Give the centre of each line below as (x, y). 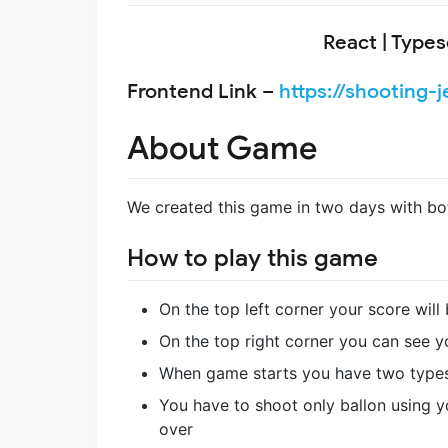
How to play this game (252, 258)
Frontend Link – (203, 92)
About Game (222, 148)
